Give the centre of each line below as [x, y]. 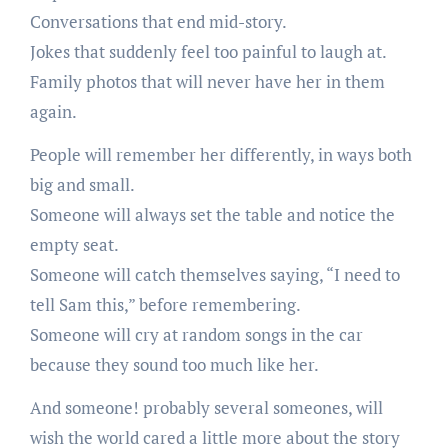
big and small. [82, 184]
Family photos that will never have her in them [207, 81]
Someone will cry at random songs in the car [196, 334]
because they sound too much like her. [174, 364]
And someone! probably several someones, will [206, 407]
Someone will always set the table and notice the [212, 214]
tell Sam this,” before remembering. [165, 304]
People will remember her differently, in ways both [220, 154]
